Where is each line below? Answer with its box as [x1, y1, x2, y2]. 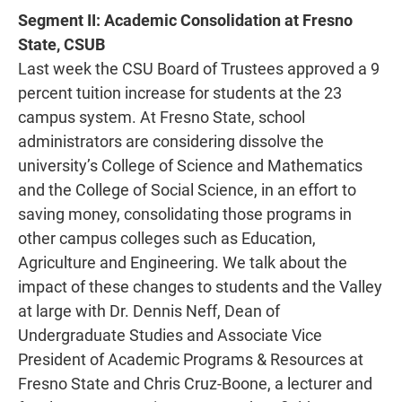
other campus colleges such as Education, [18, 229, 316, 248]
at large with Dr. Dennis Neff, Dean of [18, 301, 280, 320]
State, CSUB [18, 35, 105, 54]
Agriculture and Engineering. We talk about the [18, 253, 347, 272]
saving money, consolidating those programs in [18, 205, 352, 223]
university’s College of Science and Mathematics [18, 156, 363, 175]
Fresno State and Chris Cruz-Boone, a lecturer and [18, 374, 372, 393]
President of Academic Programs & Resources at [18, 350, 363, 369]
